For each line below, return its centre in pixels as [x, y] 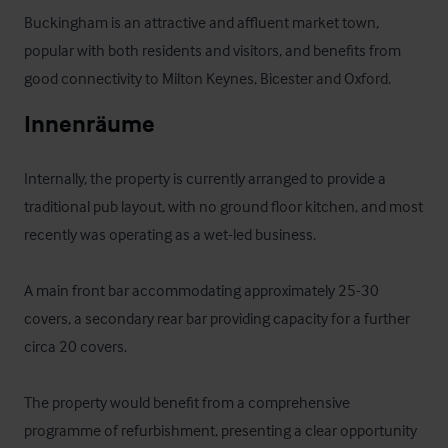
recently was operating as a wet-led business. [170, 234]
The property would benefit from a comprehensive [187, 402]
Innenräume [89, 123]
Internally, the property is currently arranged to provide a [205, 178]
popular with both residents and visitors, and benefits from [212, 50]
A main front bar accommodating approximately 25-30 [201, 290]
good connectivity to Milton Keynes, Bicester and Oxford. [207, 78]
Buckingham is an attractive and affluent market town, [201, 22]
